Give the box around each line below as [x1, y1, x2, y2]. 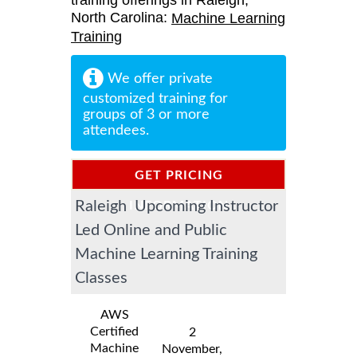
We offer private [104, 71, 213, 86]
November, [162, 342, 222, 355]
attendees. [83, 123, 149, 138]
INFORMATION [128, 198, 229, 212]
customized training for [83, 91, 228, 106]
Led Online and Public [75, 222, 227, 238]
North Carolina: [71, 10, 171, 26]
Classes [75, 269, 127, 286]
